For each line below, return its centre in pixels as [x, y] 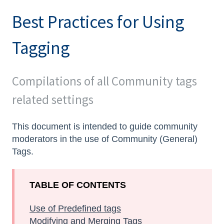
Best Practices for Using [98, 22]
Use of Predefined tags [75, 209]
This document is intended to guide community [105, 126]
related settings [53, 100]
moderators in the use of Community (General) [105, 139]
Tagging [41, 48]
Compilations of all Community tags [104, 81]
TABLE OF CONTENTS [78, 185]
